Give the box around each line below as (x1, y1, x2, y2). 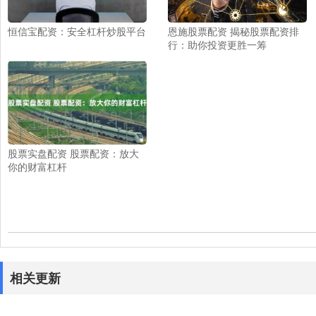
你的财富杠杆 (8, 159, 67, 174)
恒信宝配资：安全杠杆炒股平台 (8, 23, 146, 38)
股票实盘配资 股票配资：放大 (8, 146, 139, 161)
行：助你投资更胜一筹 (167, 37, 267, 51)
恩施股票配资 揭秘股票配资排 (167, 23, 299, 38)
